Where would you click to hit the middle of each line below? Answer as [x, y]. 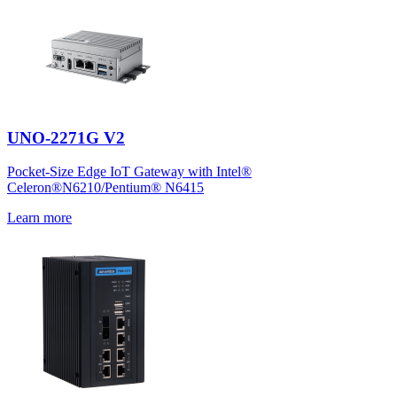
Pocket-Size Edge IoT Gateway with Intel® [129, 172]
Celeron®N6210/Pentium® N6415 [105, 188]
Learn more [39, 218]
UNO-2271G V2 [66, 137]
